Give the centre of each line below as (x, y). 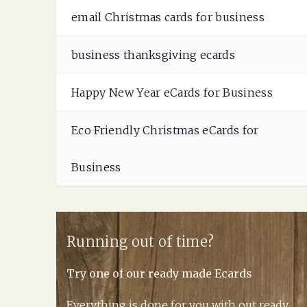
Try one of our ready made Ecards (159, 273)
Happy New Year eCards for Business (172, 93)
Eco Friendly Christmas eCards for (165, 130)
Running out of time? (140, 242)
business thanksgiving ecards (153, 55)
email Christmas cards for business (168, 17)
